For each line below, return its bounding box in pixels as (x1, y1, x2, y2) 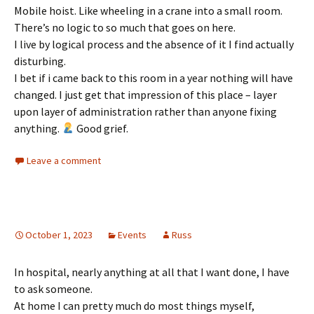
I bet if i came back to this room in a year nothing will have (14, 70, 293, 85)
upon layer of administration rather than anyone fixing (14, 104, 277, 118)
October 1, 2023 (25, 228, 93, 241)
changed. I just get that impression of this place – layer (14, 87, 277, 102)
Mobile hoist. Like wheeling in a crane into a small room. (14, 3, 282, 18)
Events (118, 228, 146, 241)
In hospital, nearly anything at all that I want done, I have (14, 264, 289, 279)
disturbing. (14, 53, 66, 68)
